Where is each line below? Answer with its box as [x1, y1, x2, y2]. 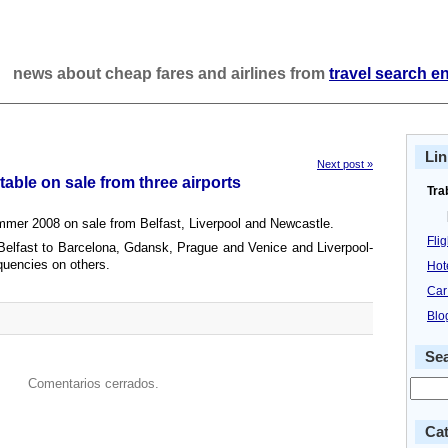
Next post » [317, 158, 373, 170]
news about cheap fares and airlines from [13, 65, 329, 82]
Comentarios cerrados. [27, 376, 159, 391]
